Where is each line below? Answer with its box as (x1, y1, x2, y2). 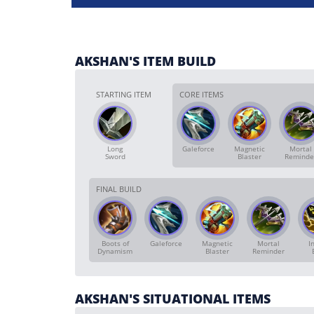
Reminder (252, 246, 285, 256)
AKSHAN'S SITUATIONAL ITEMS (75, 290, 271, 307)
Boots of (101, 238, 129, 248)
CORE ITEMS (179, 89, 224, 100)
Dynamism (97, 246, 132, 256)
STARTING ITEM (96, 89, 151, 100)
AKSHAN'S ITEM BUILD (75, 53, 216, 69)
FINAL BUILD (96, 184, 142, 194)
